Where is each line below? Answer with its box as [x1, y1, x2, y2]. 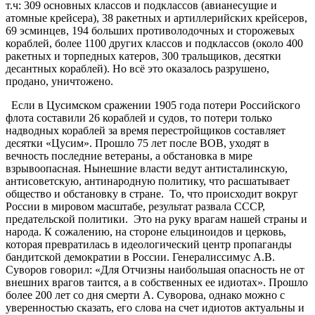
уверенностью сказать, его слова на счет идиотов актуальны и [6, 301, 304, 314]
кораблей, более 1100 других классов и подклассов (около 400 [6, 37, 303, 49]
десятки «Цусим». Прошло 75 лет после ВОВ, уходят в [6, 136, 269, 149]
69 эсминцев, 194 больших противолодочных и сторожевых [6, 24, 295, 37]
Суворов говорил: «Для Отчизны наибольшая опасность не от [6, 263, 304, 276]
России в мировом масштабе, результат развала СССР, [6, 200, 265, 212]
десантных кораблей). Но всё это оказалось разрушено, [6, 62, 269, 75]
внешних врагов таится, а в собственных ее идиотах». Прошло [6, 276, 308, 288]
